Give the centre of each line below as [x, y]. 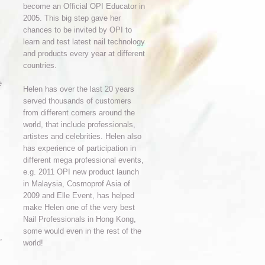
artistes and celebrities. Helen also [82, 136]
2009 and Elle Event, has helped [79, 195]
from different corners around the [79, 113]
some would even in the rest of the [82, 231]
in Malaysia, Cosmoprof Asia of [77, 184]
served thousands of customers [77, 101]
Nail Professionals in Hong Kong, [80, 219]
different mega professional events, [83, 160]
